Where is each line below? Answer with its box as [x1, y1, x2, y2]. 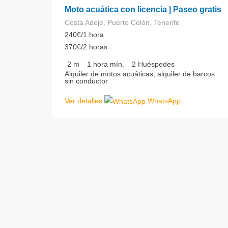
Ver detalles [65, 97, 102, 105]
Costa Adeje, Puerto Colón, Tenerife [65, 18, 180, 26]
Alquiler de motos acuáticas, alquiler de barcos [65, 70, 215, 78]
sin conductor [65, 77, 108, 85]
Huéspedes [138, 60, 175, 68]
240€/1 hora [65, 31, 104, 39]
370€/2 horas [65, 43, 107, 51]
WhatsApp [146, 97, 181, 105]
